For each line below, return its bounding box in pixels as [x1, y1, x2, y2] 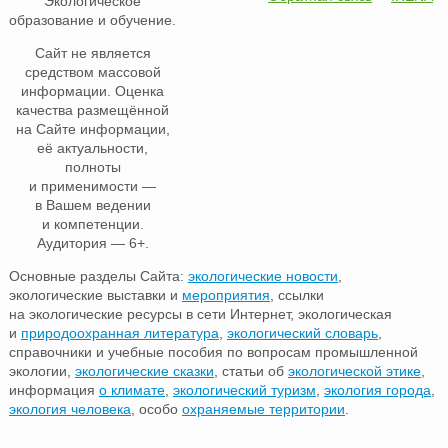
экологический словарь [226, 324, 378, 341]
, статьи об [213, 362, 288, 379]
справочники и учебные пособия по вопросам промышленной [8, 343, 418, 360]
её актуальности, [37, 139, 149, 156]
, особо [130, 400, 182, 417]
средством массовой [24, 63, 161, 80]
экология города [323, 381, 431, 398]
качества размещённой [16, 101, 170, 118]
